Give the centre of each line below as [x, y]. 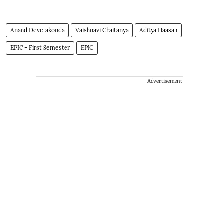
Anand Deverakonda [37, 30]
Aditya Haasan [158, 30]
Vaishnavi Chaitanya [102, 30]
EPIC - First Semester [40, 47]
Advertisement [165, 81]
